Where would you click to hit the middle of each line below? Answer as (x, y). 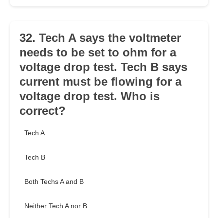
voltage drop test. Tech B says (103, 67)
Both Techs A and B (54, 182)
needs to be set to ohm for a (98, 53)
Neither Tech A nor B (56, 206)
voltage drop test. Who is (90, 96)
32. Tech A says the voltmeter (100, 38)
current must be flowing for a (100, 82)
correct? (43, 111)
